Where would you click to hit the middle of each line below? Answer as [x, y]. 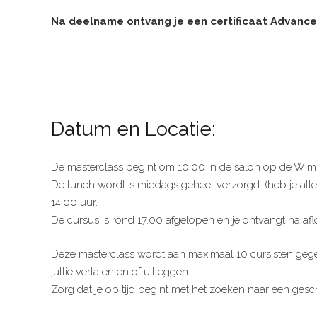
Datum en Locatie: [133, 129]
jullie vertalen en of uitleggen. [121, 271]
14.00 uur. [74, 202]
